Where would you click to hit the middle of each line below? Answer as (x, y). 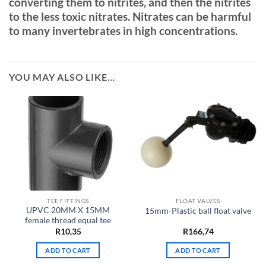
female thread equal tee (68, 221)
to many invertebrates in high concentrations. (123, 30)
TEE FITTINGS (68, 200)
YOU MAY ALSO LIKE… (62, 77)
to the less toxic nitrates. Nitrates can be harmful (130, 16)
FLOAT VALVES (198, 200)
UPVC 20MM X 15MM (68, 210)
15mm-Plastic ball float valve (198, 210)
